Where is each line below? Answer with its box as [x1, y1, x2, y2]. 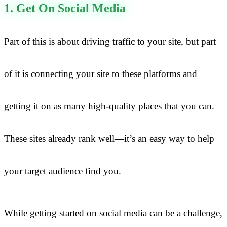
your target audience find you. [4, 165, 121, 176]
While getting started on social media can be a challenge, [4, 208, 222, 219]
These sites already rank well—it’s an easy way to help [4, 133, 214, 144]
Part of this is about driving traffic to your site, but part [4, 35, 216, 47]
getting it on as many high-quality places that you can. [4, 100, 214, 111]
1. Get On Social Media [4, 2, 126, 15]
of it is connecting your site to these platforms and [4, 68, 197, 79]
